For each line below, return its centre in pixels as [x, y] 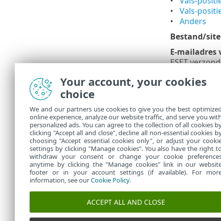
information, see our [60, 180]
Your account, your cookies [133, 81]
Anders [193, 21]
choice [77, 94]
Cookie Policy [110, 180]
